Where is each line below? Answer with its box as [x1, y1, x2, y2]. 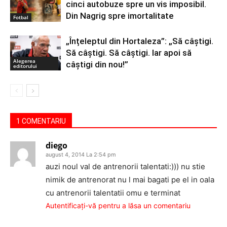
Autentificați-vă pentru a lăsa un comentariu [46, 201, 191, 210]
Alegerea [13, 57, 35, 64]
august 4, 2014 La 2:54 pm [46, 151, 116, 158]
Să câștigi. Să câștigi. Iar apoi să [66, 48, 192, 58]
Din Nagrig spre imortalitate [66, 11, 174, 21]
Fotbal [13, 13, 28, 21]
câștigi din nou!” [66, 59, 128, 69]
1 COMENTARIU [16, 117, 66, 125]
